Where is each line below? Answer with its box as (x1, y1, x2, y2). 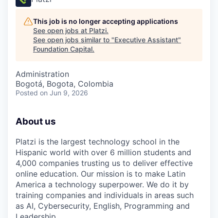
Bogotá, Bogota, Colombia (16, 79, 113, 89)
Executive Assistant (114, 36, 178, 44)
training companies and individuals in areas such (16, 190, 194, 200)
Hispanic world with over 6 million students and (16, 147, 191, 157)
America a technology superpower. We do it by (16, 179, 189, 189)
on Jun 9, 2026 (40, 89, 88, 97)
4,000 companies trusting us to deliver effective (16, 158, 193, 168)
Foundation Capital (33, 45, 92, 53)
